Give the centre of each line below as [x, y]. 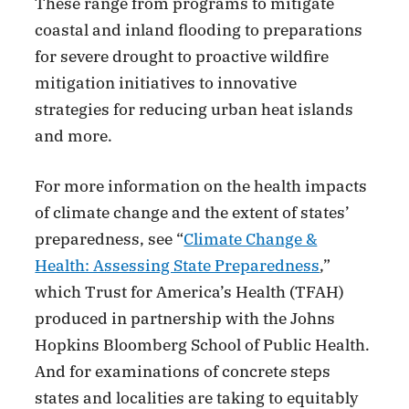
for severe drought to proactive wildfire [182, 57]
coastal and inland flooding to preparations [199, 31]
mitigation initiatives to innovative [166, 84]
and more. [74, 136]
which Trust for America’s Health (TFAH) [190, 292]
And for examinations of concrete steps [183, 371]
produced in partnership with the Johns [185, 318]
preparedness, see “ [110, 239]
